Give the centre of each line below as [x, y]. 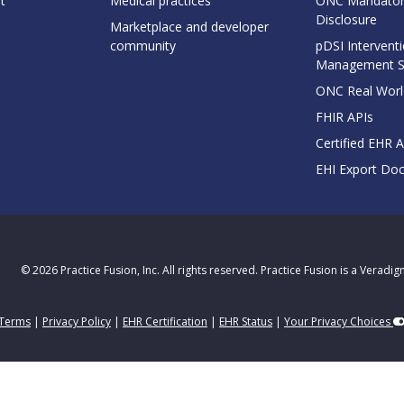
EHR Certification [165, 322]
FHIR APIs [344, 116]
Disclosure [346, 19]
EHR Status [246, 322]
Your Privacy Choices [339, 322]
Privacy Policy [77, 322]
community [143, 45]
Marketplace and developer [189, 26]
